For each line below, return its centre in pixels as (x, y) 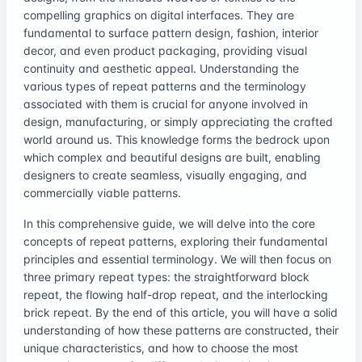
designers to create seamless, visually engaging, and (165, 175)
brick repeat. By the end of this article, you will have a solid (181, 312)
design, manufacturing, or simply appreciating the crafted (178, 121)
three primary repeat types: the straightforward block (166, 276)
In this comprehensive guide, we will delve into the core (169, 223)
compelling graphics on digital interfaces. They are (159, 15)
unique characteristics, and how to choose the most (161, 347)
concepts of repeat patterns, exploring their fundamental (175, 241)
